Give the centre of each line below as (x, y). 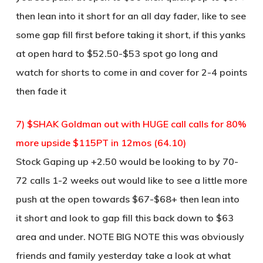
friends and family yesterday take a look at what (123, 255)
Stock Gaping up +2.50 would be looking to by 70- (127, 161)
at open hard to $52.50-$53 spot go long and (117, 53)
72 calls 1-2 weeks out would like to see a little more (131, 180)
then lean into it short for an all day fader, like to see (131, 16)
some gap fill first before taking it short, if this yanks (130, 35)
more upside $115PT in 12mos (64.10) (101, 143)
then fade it (41, 91)
